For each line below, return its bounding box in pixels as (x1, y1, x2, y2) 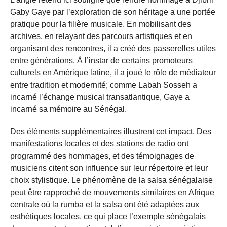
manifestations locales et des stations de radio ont (10, 139, 188, 148)
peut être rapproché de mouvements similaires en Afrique (10, 187, 214, 197)
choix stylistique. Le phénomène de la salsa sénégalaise (10, 175, 213, 184)
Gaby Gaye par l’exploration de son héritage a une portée (10, 7, 215, 16)
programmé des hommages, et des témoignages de (10, 151, 194, 160)
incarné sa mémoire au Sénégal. (10, 104, 127, 113)
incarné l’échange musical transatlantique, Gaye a (10, 92, 190, 101)
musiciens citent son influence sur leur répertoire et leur (10, 163, 208, 172)
